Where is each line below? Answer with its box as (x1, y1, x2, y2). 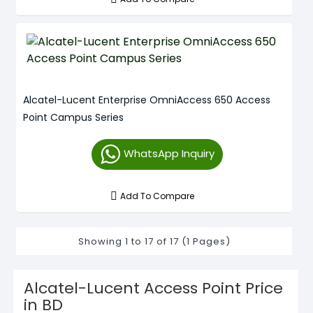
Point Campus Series (23, 110, 124, 124)
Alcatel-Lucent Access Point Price (24, 277, 283, 299)
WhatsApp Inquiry (123, 146, 214, 161)
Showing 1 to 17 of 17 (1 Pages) (78, 235, 231, 248)
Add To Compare (120, 190, 195, 202)
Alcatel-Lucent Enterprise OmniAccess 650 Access (23, 93, 270, 107)
